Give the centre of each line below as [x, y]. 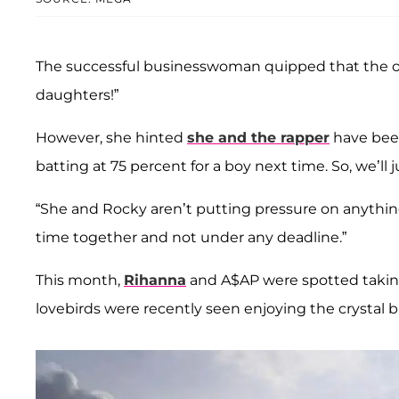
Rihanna [155, 280]
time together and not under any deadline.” [191, 237]
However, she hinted [111, 137]
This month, [80, 280]
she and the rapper [258, 137]
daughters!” [77, 94]
